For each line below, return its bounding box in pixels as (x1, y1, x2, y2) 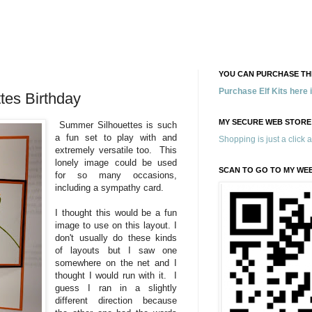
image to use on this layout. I (55, 219, 177, 231)
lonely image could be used (55, 157, 177, 168)
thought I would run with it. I (55, 270, 177, 281)
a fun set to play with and (55, 132, 177, 143)
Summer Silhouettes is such (55, 119, 177, 130)
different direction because (55, 295, 177, 306)
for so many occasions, (55, 169, 177, 180)
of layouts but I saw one (55, 244, 177, 256)
